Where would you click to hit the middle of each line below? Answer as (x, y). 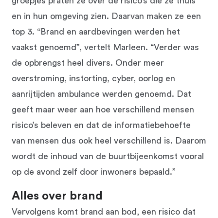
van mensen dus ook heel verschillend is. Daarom (109, 140)
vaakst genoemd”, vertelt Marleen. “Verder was (105, 47)
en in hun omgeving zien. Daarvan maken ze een (106, 16)
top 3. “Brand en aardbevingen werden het (96, 31)
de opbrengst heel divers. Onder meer (88, 63)
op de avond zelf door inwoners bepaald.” (94, 172)
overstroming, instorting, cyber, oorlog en (93, 78)
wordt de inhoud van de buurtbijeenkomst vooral (108, 156)
